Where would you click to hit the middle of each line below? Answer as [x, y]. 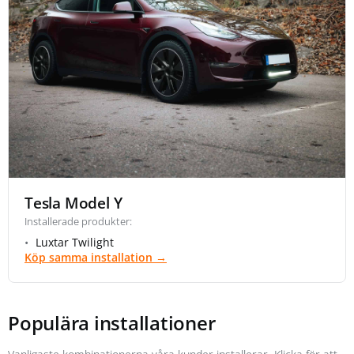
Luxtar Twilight [75, 242]
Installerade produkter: [78, 221]
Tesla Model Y [73, 203]
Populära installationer [112, 322]
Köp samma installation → [96, 257]
